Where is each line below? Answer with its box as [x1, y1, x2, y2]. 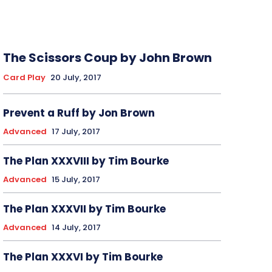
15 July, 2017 [51, 174, 100, 186]
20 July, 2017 [50, 72, 101, 84]
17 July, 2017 [51, 126, 100, 138]
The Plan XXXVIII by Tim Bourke [2, 154, 169, 169]
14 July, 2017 [51, 222, 101, 234]
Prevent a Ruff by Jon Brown [2, 106, 155, 121]
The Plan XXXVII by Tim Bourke [2, 202, 166, 217]
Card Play [2, 72, 46, 84]
